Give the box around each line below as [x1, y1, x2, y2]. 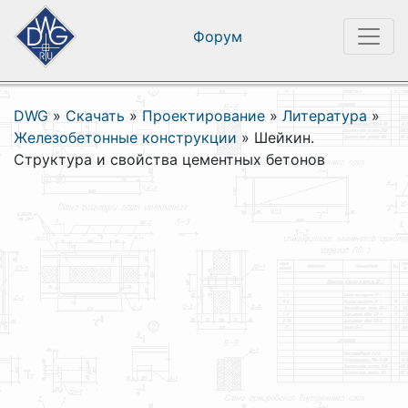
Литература [282, 107, 367, 125]
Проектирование [142, 107, 265, 125]
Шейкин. [254, 128, 314, 147]
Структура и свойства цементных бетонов [14, 150, 325, 168]
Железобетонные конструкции [14, 128, 237, 147]
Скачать [66, 107, 125, 125]
